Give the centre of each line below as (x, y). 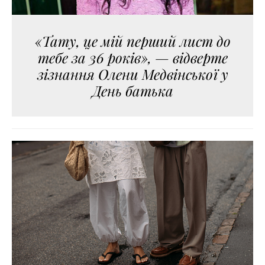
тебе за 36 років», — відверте (132, 58)
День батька (132, 91)
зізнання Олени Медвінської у (132, 74)
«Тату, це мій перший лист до (132, 41)
